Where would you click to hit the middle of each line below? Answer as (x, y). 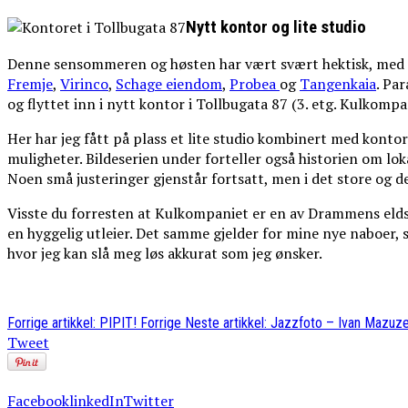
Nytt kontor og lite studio (276, 27)
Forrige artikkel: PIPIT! (74, 323)
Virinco (84, 84)
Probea (255, 84)
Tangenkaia (338, 84)
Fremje (30, 84)
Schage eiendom (169, 84)
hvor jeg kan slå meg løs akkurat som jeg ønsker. (165, 254)
